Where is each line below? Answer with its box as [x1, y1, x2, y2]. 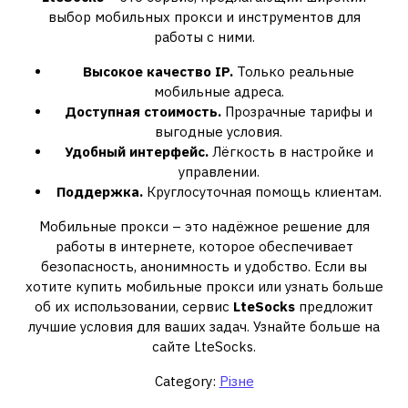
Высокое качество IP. [83, 63, 233, 80]
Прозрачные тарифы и [221, 103, 372, 120]
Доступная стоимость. [65, 103, 221, 120]
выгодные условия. [155, 123, 282, 140]
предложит [295, 298, 373, 315]
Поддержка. [56, 183, 143, 200]
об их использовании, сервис [35, 298, 233, 315]
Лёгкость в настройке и [208, 143, 373, 160]
